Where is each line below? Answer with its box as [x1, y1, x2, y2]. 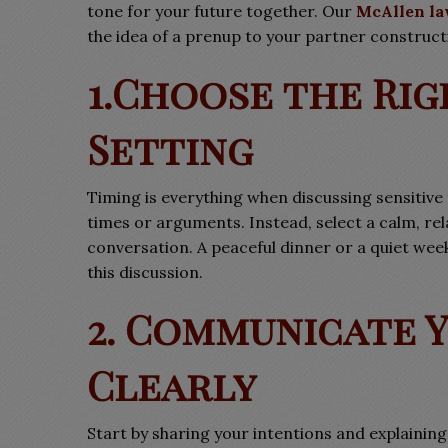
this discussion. [87, 262, 203, 282]
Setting [87, 122, 253, 175]
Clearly [87, 358, 256, 411]
